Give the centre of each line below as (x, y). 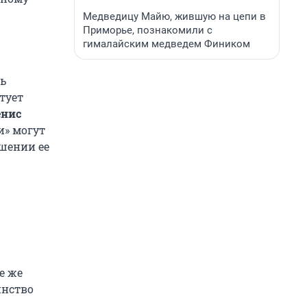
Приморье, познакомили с (148, 30)
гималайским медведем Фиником (167, 44)
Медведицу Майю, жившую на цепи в (174, 16)
